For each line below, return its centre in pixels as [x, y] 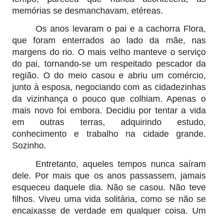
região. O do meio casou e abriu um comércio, [109, 76]
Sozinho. [29, 146]
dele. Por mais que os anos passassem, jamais [109, 175]
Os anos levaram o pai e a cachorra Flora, [121, 29]
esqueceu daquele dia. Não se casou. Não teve [109, 187]
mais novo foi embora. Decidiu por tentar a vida [109, 111]
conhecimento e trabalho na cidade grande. [109, 134]
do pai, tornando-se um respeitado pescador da [109, 64]
